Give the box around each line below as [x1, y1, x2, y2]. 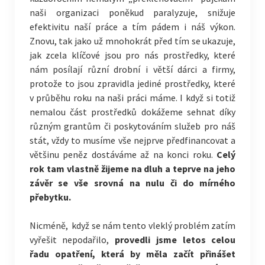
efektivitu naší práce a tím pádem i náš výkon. [29, 21, 236, 33]
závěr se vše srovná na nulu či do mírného [29, 177, 236, 189]
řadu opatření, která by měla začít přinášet [29, 248, 236, 260]
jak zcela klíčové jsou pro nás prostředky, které [29, 49, 236, 61]
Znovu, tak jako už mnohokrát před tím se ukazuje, [29, 35, 236, 47]
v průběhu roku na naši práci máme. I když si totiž [29, 92, 236, 104]
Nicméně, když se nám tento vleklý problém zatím [29, 219, 236, 231]
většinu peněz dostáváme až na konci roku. [29, 148, 217, 160]
